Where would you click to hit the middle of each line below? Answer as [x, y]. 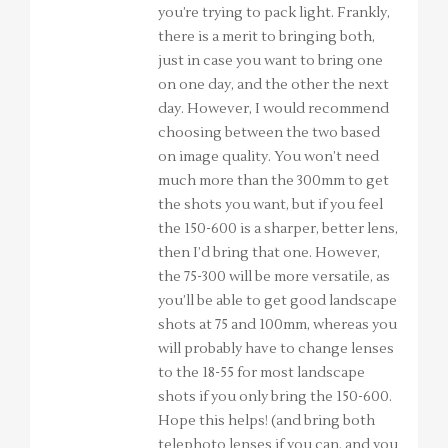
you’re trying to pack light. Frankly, [274, 13]
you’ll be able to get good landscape [277, 301]
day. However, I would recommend [273, 109]
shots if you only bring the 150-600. [275, 397]
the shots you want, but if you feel [270, 205]
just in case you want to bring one [270, 61]
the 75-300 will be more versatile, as [274, 277]
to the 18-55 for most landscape [261, 373]
